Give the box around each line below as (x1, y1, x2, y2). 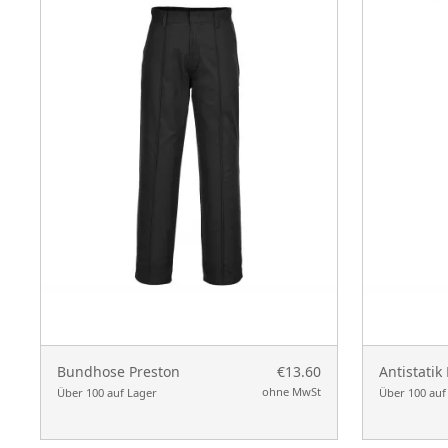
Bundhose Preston (57, 361, 180, 381)
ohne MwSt (262, 383, 321, 399)
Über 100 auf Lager (57, 384, 157, 400)
